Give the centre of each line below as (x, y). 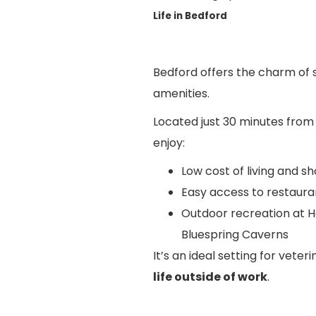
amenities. (181, 93)
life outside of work (210, 276)
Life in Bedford (190, 16)
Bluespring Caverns (235, 234)
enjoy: (169, 142)
